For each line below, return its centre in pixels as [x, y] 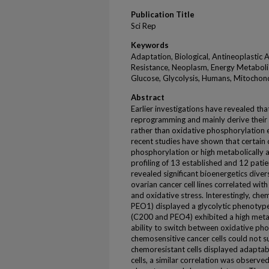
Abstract [148, 97]
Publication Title [163, 14]
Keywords [150, 45]
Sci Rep [144, 26]
